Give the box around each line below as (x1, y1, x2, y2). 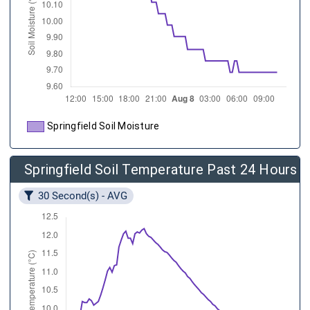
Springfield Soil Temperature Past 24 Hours (24, 161, 298, 178)
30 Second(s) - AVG (38, 189, 128, 202)
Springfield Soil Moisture (47, 120, 160, 131)
